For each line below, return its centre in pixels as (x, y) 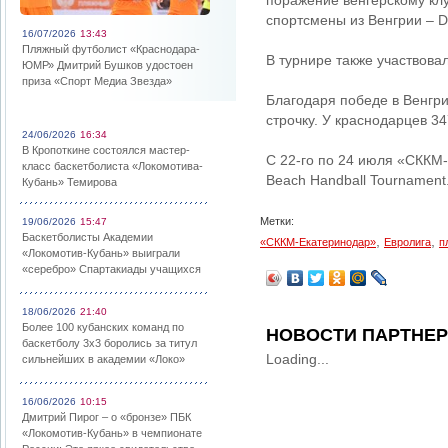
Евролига (407, 242)
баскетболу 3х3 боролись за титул (109, 343)
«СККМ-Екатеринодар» (318, 242)
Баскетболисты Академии (87, 237)
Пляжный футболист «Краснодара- (111, 49)
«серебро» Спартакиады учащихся (111, 269)
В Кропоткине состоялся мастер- (106, 150)
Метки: (277, 221)
